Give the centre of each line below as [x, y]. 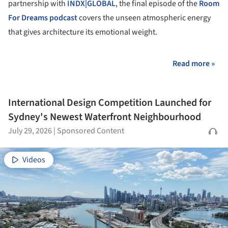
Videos [34, 160]
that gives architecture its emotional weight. [83, 32]
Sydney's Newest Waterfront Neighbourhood [105, 117]
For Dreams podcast [43, 18]
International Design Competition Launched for [110, 103]
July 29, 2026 [30, 131]
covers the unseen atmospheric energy [144, 18]
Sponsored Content [91, 131]
